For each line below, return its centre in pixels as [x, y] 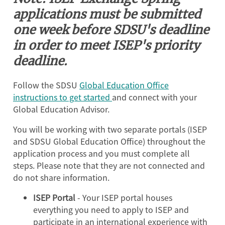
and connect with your [154, 97]
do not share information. [61, 177]
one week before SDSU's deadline [111, 30]
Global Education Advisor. [61, 109]
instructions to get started [63, 97]
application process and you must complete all [101, 153]
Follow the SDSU [46, 85]
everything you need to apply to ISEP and [111, 209]
